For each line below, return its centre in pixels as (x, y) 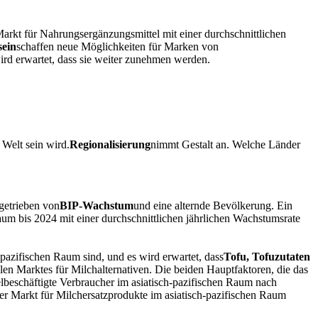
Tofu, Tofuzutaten (267, 256)
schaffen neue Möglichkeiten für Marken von (117, 46)
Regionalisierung (110, 144)
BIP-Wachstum (97, 205)
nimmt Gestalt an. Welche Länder (225, 144)
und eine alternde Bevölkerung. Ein (213, 205)
